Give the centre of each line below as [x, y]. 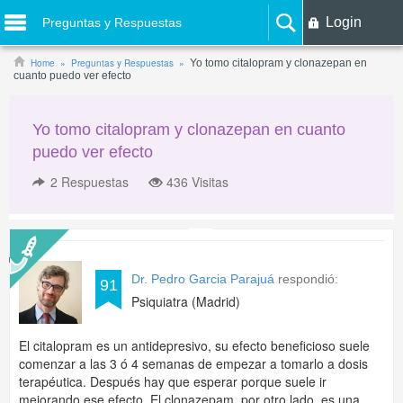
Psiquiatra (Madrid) [186, 301]
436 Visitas [197, 182]
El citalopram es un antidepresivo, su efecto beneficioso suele [194, 345]
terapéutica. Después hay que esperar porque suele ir [173, 381]
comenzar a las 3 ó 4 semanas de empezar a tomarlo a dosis [193, 363]
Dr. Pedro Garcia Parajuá [203, 279]
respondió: [306, 279]
